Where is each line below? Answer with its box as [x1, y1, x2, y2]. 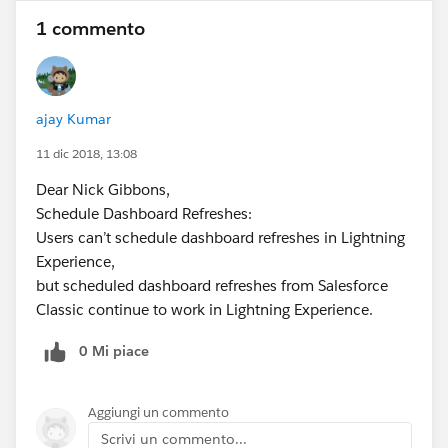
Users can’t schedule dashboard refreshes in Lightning [36, 227, 405, 247]
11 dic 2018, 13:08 [36, 144, 137, 162]
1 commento [36, 16, 145, 40]
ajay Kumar [36, 109, 111, 128]
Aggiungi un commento [88, 403, 229, 421]
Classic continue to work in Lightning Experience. [36, 299, 373, 319]
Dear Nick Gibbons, [36, 179, 170, 199]
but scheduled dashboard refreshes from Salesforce [36, 275, 388, 295]
